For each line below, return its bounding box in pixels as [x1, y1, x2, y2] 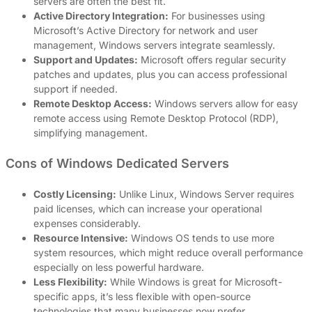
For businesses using [169, 10, 265, 22]
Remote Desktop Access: [33, 97, 152, 110]
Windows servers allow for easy [152, 97, 298, 110]
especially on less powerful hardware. [33, 261, 204, 274]
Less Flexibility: [33, 276, 107, 288]
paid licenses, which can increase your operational [33, 203, 262, 215]
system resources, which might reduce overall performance [33, 247, 303, 259]
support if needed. [33, 83, 118, 95]
